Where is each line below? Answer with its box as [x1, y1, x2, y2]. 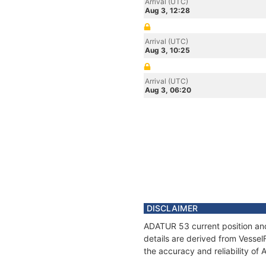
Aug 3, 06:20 [145, 85, 191, 94]
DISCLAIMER [147, 203, 198, 213]
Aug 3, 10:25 [145, 46, 190, 55]
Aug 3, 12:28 [145, 6, 190, 15]
